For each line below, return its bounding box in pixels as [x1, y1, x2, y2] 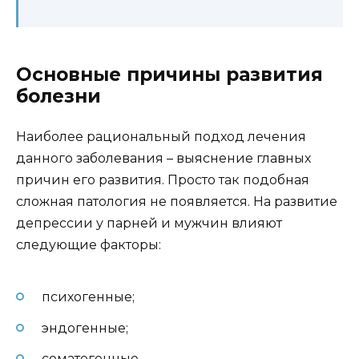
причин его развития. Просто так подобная [16, 171, 309, 188]
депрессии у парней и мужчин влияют [16, 215, 282, 231]
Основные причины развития [16, 63, 323, 86]
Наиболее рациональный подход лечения [16, 128, 306, 144]
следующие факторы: [16, 236, 161, 252]
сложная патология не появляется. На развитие [16, 193, 337, 209]
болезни [16, 84, 101, 107]
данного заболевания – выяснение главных [16, 150, 311, 166]
